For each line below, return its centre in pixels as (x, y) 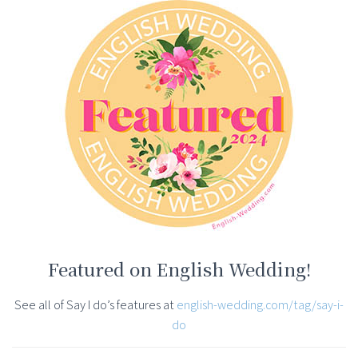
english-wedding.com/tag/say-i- (260, 305)
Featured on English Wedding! (179, 269)
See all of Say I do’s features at (95, 305)
